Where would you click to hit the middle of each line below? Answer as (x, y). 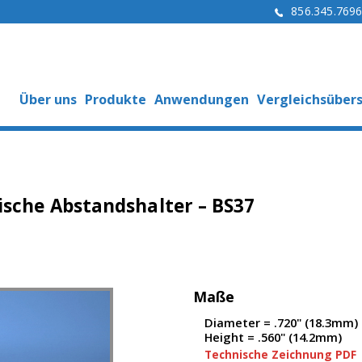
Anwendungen (202, 99)
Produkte (116, 99)
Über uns (48, 99)
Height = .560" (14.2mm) (273, 337)
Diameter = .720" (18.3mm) (281, 322)
